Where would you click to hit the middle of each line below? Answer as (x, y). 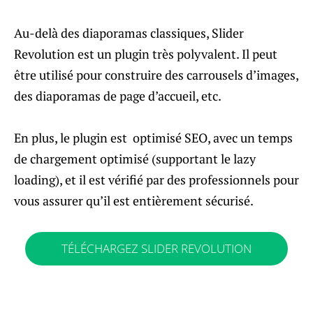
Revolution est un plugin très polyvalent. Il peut (146, 53)
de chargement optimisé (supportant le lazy (135, 158)
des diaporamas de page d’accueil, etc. (118, 95)
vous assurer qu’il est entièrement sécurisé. (134, 200)
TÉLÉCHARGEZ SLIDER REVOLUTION (156, 249)
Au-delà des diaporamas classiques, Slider (129, 32)
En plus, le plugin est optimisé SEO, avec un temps (153, 137)
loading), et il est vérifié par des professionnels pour (156, 179)
